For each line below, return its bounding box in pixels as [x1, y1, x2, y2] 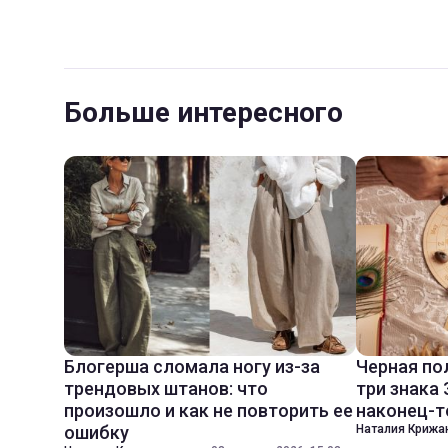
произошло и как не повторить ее [64, 400, 353, 421]
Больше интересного [64, 96, 343, 129]
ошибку [64, 422, 129, 443]
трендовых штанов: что [64, 378, 268, 399]
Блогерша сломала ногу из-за [64, 356, 320, 377]
